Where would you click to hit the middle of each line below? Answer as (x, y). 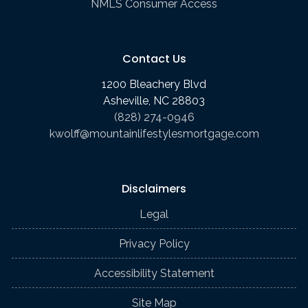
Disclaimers (154, 188)
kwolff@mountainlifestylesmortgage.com (154, 133)
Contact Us (154, 58)
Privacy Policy (154, 243)
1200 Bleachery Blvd (154, 84)
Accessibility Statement (154, 273)
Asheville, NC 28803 (154, 100)
